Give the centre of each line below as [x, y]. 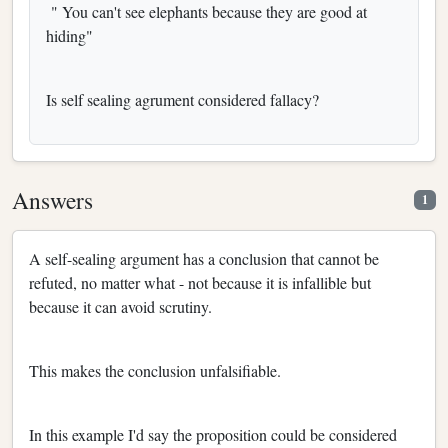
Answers [52, 199]
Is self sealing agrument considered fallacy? [182, 99]
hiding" [72, 35]
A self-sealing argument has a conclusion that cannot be [204, 258]
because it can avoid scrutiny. [120, 306]
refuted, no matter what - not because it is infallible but [200, 282]
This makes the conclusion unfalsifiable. [155, 370]
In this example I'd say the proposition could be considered [213, 434]
